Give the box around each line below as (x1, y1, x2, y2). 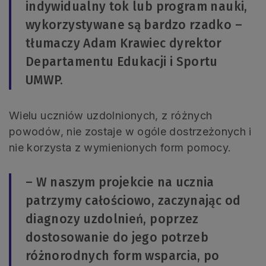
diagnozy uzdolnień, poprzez (26, 211, 199, 227)
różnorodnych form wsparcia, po (26, 248, 220, 264)
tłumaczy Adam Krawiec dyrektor (26, 36, 222, 52)
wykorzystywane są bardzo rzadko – (26, 17, 242, 33)
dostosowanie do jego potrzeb (26, 230, 209, 246)
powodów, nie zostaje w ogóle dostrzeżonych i (9, 125, 252, 138)
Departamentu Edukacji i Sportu (26, 54, 218, 70)
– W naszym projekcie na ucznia (26, 175, 214, 191)
